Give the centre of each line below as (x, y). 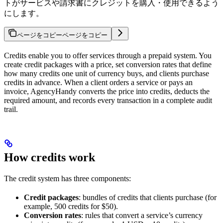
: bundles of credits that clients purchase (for (148, 197)
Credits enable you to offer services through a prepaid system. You (108, 55)
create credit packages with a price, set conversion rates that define (108, 64)
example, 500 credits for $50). (71, 206)
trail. (11, 109)
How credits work (50, 157)
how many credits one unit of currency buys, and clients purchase (107, 73)
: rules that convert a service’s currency (142, 215)
